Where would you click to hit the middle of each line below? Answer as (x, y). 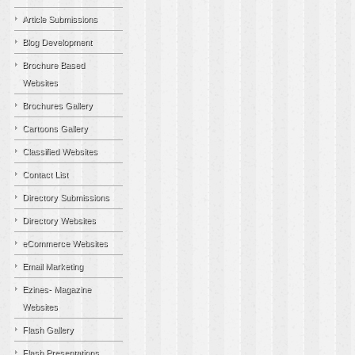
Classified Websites (60, 151)
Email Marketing (53, 266)
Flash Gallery (48, 330)
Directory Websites (59, 220)
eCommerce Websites (65, 243)
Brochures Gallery (57, 105)
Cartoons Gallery (55, 128)
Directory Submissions (66, 197)
